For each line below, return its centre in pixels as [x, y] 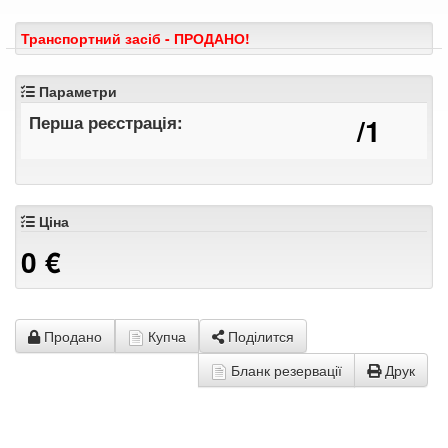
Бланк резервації [284, 369]
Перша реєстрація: [106, 121]
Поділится [259, 335]
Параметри [76, 90]
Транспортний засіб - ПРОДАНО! [135, 37]
